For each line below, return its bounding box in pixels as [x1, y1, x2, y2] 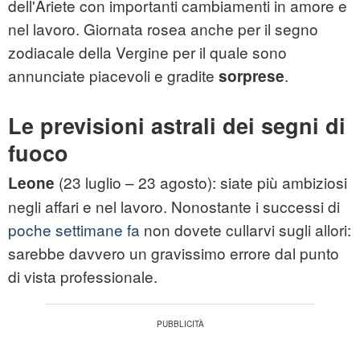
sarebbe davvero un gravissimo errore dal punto [8, 242, 339, 264]
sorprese [219, 65, 284, 88]
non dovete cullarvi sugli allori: [140, 219, 351, 241]
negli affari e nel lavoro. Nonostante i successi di [8, 195, 340, 218]
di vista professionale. [8, 265, 157, 288]
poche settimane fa [8, 219, 140, 241]
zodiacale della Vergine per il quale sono [8, 41, 287, 63]
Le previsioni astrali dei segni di [8, 110, 346, 141]
